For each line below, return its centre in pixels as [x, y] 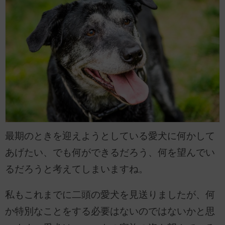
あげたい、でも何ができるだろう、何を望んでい [110, 152]
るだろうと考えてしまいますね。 [77, 169]
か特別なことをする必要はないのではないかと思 [110, 211]
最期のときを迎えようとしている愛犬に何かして [110, 136]
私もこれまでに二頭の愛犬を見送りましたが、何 [110, 195]
